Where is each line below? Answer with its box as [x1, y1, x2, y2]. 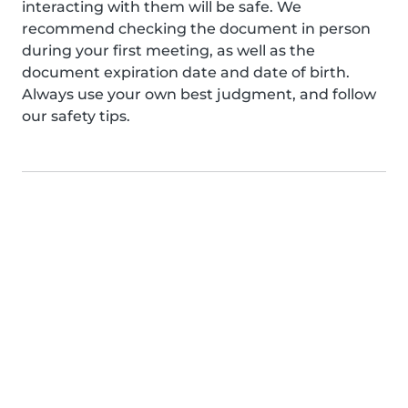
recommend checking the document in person [22, 20, 371, 37]
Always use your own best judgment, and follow [22, 86, 376, 103]
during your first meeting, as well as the [22, 42, 315, 59]
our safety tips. [22, 107, 130, 125]
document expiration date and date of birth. [22, 64, 350, 81]
